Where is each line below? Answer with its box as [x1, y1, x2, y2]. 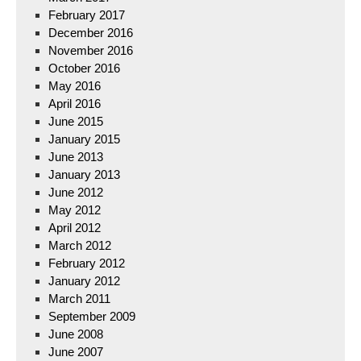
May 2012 [48, 203, 101, 217]
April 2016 [48, 97, 101, 110]
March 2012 [48, 239, 111, 252]
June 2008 [48, 327, 103, 341]
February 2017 [48, 8, 125, 22]
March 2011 [48, 292, 110, 305]
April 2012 [48, 221, 101, 234]
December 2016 [48, 26, 133, 39]
